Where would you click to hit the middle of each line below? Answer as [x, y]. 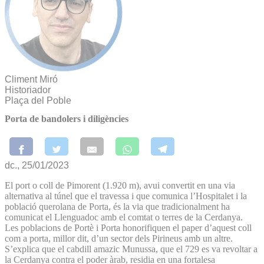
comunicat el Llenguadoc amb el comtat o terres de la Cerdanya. [125, 217]
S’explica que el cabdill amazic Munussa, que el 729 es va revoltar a [131, 249]
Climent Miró [31, 79]
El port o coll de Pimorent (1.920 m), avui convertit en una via [120, 185]
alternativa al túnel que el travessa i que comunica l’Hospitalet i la [126, 196]
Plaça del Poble [38, 100]
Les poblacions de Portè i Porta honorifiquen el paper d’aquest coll [128, 227]
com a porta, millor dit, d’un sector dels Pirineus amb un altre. [119, 238]
